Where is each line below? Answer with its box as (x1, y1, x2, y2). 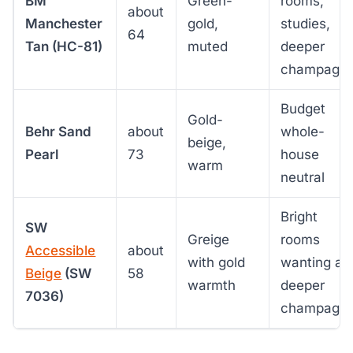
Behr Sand (25, 123, 92, 139)
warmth (188, 277, 236, 293)
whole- (281, 123, 325, 139)
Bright (281, 208, 318, 225)
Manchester (25, 15, 103, 32)
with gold (188, 254, 246, 270)
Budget (281, 100, 326, 117)
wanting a (281, 254, 344, 270)
